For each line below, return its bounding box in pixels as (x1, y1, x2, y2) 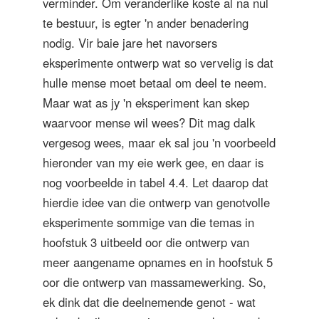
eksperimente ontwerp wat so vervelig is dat (43, 53, 273, 71)
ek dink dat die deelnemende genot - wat (43, 293, 256, 310)
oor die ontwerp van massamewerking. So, (43, 273, 266, 291)
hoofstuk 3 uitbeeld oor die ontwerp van (43, 233, 249, 251)
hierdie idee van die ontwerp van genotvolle (43, 193, 270, 211)
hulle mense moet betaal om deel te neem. (43, 73, 267, 91)
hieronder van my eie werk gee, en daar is (43, 153, 263, 171)
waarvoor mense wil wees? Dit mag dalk (43, 113, 255, 131)
